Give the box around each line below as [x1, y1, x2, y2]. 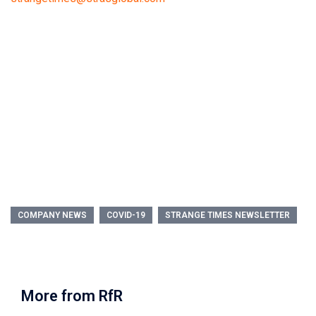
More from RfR [21, 287, 123, 305]
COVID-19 [107, 210, 145, 220]
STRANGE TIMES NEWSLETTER [165, 210, 290, 220]
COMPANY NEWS [18, 210, 87, 220]
